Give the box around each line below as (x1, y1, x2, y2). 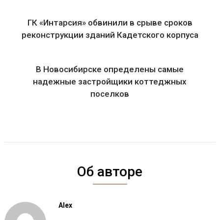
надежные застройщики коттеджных (33, 77, 187, 86)
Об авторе (77, 164, 143, 180)
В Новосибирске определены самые (36, 64, 184, 74)
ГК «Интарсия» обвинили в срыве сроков (27, 18, 192, 27)
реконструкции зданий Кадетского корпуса (21, 30, 198, 40)
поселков (90, 89, 130, 99)
